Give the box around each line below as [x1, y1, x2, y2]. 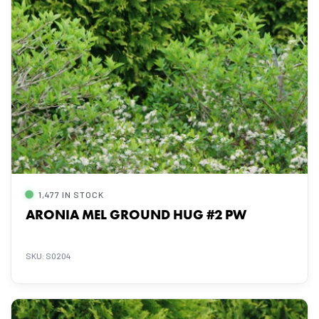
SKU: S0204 [26, 251, 71, 261]
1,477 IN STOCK [38, 189, 104, 199]
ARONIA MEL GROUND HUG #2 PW [26, 206, 246, 224]
